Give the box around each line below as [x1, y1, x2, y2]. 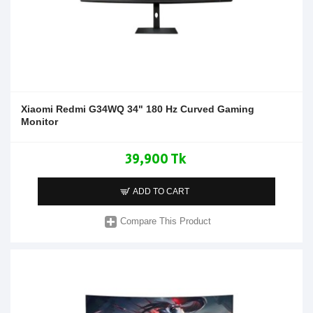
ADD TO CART [133, 186, 190, 196]
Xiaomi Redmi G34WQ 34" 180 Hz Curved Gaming [21, 103, 254, 115]
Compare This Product [120, 216, 212, 227]
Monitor [21, 115, 58, 127]
